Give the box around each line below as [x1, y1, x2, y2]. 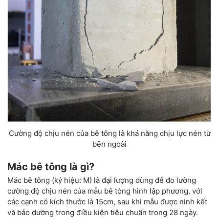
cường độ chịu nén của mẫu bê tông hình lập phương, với [7, 186, 202, 196]
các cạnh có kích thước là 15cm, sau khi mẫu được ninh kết [7, 197, 207, 206]
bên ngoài [92, 139, 127, 149]
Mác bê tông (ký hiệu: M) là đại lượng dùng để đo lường [7, 175, 196, 185]
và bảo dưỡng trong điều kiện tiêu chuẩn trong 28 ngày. [7, 207, 198, 217]
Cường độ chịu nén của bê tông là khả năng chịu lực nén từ [8, 129, 211, 138]
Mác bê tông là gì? [7, 160, 94, 173]
